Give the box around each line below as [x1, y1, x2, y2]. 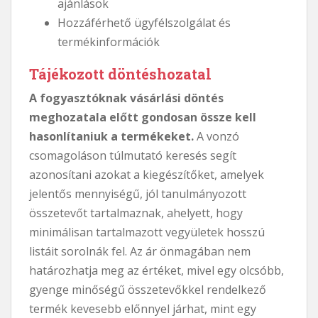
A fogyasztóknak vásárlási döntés [29, 89, 224, 106]
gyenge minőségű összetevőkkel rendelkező [29, 281, 266, 297]
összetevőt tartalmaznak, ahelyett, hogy [29, 204, 243, 221]
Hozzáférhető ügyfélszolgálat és [57, 14, 231, 31]
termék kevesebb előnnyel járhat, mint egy [29, 300, 256, 317]
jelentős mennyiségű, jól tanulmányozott [29, 185, 246, 202]
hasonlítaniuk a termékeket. [29, 128, 194, 144]
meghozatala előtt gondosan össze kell [29, 109, 256, 125]
